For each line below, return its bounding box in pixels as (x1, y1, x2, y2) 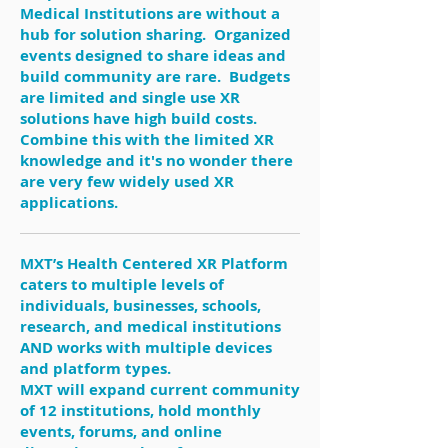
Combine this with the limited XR (20, 129, 274, 150)
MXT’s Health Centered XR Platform (20, 253, 288, 274)
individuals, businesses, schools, (20, 295, 261, 316)
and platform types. (20, 358, 179, 379)
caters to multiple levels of (20, 274, 224, 295)
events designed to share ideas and (20, 45, 286, 66)
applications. (20, 192, 118, 213)
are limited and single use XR (20, 87, 240, 108)
